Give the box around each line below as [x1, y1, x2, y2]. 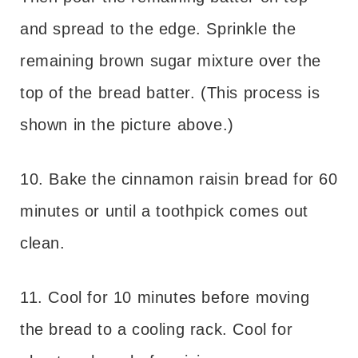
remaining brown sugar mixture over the [20, 51, 321, 70]
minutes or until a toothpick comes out [20, 201, 308, 220]
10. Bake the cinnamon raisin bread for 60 [20, 169, 338, 188]
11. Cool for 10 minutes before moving [20, 288, 310, 306]
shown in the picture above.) [20, 115, 234, 133]
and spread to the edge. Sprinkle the [20, 19, 296, 38]
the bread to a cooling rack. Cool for [20, 320, 293, 338]
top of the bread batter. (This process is [20, 83, 320, 101]
